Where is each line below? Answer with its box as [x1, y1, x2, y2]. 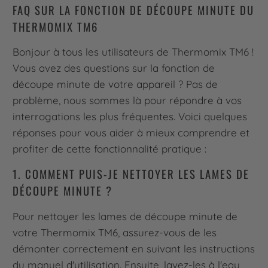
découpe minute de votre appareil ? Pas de [13, 78, 218, 91]
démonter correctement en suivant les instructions [13, 242, 255, 255]
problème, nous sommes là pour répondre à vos [13, 94, 242, 107]
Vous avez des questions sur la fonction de [13, 62, 215, 75]
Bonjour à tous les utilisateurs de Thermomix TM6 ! [13, 45, 254, 59]
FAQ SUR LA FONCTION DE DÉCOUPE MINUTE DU [13, 2, 255, 19]
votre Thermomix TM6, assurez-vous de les [13, 226, 217, 239]
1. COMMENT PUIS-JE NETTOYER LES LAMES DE [13, 166, 250, 182]
